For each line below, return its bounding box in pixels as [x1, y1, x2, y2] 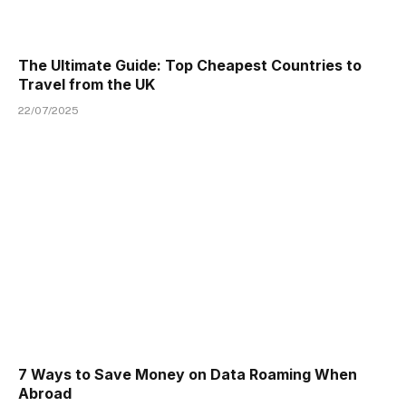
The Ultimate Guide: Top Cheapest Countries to [18, 56, 362, 75]
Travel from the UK [18, 75, 155, 94]
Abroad [18, 383, 72, 402]
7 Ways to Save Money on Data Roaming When [18, 364, 357, 383]
